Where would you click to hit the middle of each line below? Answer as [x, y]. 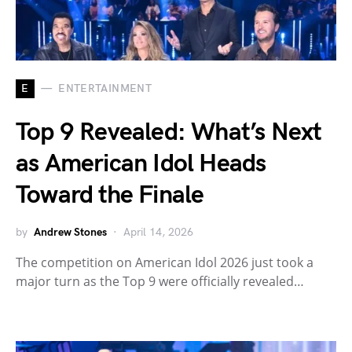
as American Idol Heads [141, 163]
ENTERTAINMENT [105, 89]
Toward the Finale [110, 195]
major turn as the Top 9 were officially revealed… [160, 281]
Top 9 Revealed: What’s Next [169, 132]
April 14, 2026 [158, 232]
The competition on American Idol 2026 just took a [165, 262]
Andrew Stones [70, 232]
